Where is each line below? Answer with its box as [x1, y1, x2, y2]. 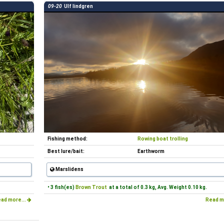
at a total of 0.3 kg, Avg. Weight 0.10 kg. [107, 184, 207, 190]
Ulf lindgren [62, 3, 93, 9]
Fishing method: [46, 136, 87, 141]
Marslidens [54, 166, 83, 172]
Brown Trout [75, 184, 107, 190]
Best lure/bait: [46, 148, 84, 154]
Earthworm [137, 148, 164, 154]
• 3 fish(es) [47, 184, 75, 190]
